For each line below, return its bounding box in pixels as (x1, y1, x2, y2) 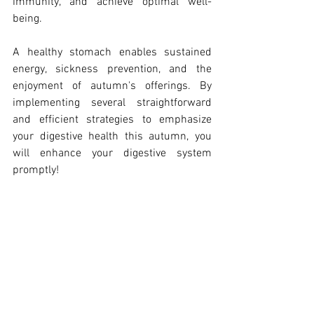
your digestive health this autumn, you (13, 130, 212, 144)
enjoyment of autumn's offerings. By (13, 79, 212, 94)
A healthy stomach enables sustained (13, 46, 212, 60)
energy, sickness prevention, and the (13, 62, 212, 77)
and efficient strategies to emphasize (13, 113, 212, 128)
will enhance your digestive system (13, 146, 212, 161)
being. (13, 12, 42, 27)
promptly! (13, 163, 59, 178)
